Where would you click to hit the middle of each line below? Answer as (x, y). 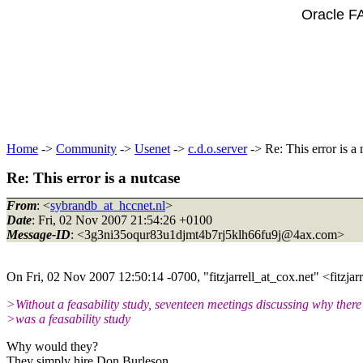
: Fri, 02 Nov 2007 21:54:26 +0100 (122, 220)
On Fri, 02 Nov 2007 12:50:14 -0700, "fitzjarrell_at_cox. (152, 276)
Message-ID (38, 234)
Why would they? (52, 346)
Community (86, 149)
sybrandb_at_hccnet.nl (108, 205)
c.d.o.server (218, 149)
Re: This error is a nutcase (93, 178)
